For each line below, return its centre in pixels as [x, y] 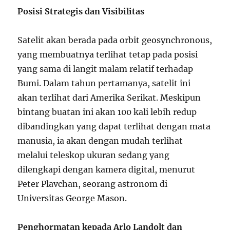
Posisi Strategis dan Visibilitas [81, 11]
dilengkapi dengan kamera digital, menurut [107, 169]
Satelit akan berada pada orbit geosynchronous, [115, 40]
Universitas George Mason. [72, 198]
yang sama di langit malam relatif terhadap [106, 69]
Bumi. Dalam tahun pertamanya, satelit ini [104, 83]
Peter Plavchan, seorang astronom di [93, 184]
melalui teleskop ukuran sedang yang [94, 155]
